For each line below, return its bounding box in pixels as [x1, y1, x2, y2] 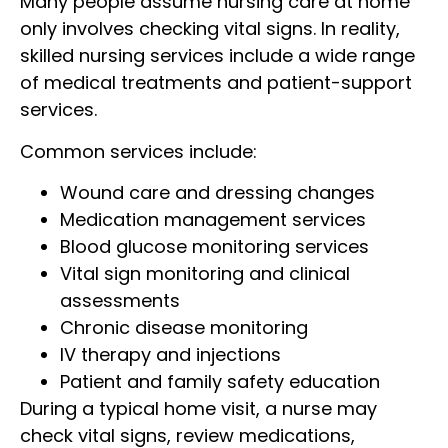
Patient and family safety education [60, 369, 380, 395]
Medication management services [60, 207, 366, 233]
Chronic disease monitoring [60, 315, 308, 341]
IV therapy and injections [60, 342, 281, 368]
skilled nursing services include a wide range [20, 43, 415, 69]
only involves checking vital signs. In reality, [20, 16, 400, 42]
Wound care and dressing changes [60, 180, 375, 206]
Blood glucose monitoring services [60, 234, 369, 260]
